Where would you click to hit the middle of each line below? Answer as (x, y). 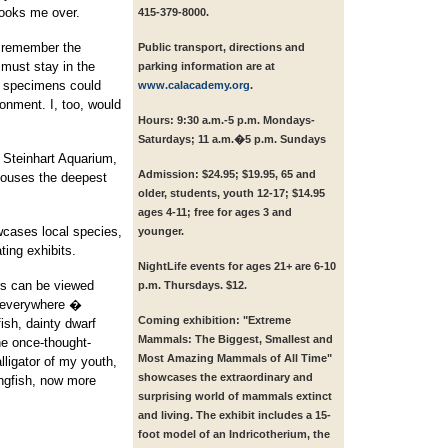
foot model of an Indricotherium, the (234, 434)
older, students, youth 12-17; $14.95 (231, 193)
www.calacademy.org (194, 85)
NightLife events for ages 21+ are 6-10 (237, 266)
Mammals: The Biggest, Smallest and (235, 339)
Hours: (156, 120)
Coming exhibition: (189, 320)
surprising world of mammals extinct (235, 396)
